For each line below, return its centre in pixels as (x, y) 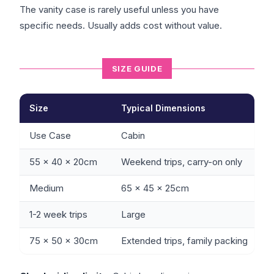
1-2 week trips (58, 215)
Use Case (50, 136)
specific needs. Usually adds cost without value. (121, 26)
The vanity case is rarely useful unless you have (119, 10)
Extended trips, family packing (184, 241)
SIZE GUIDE (137, 69)
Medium (46, 188)
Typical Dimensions (163, 108)
